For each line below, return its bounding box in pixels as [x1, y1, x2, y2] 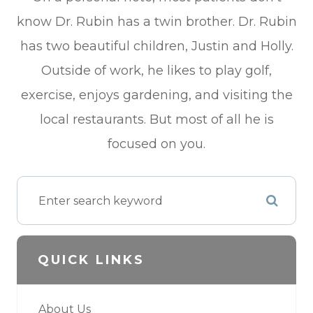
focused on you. [108, 136, 205, 152]
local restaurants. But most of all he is [39, 112, 274, 128]
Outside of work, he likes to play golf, [41, 63, 272, 79]
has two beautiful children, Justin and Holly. [20, 38, 293, 54]
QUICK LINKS [38, 252, 145, 268]
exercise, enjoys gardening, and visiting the [20, 87, 293, 103]
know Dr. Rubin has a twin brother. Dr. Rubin [16, 14, 297, 30]
